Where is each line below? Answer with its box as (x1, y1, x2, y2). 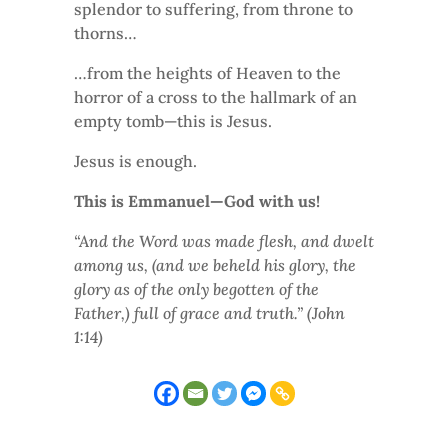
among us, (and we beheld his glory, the (74, 254, 356, 275)
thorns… (74, 22, 137, 43)
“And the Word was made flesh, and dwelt (74, 230, 374, 251)
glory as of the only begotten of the (74, 278, 319, 299)
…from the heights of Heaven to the (74, 62, 341, 83)
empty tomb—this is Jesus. (74, 110, 272, 131)
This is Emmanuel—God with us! (74, 190, 320, 211)
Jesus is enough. (74, 150, 197, 171)
